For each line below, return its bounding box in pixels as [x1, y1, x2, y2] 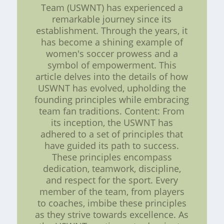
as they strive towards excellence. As [35, 208, 189, 220]
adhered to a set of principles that [40, 127, 183, 140]
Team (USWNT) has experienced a [40, 1, 183, 13]
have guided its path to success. [44, 139, 179, 151]
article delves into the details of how [35, 70, 188, 82]
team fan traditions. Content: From [39, 104, 185, 117]
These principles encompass [51, 150, 172, 163]
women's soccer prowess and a [45, 47, 178, 59]
